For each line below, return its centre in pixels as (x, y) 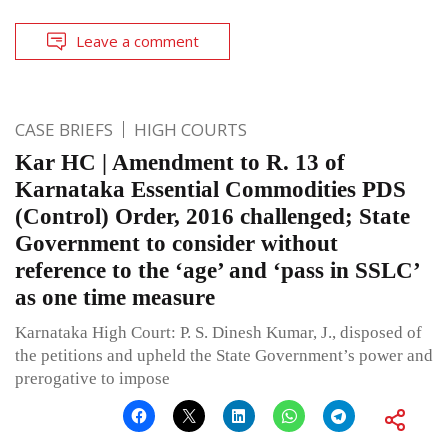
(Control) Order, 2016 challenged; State (212, 216)
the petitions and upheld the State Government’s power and (224, 355)
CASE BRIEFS (64, 129)
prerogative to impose (92, 378)
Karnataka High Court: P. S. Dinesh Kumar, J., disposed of (218, 332)
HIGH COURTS (190, 129)
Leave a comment (137, 40)
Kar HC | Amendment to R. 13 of (180, 162)
